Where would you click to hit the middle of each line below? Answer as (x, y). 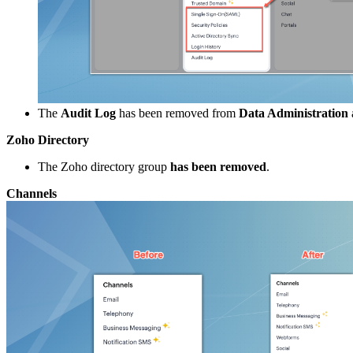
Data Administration (295, 113)
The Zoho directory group (104, 166)
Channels (32, 193)
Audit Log (88, 113)
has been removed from (177, 113)
